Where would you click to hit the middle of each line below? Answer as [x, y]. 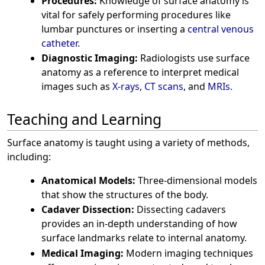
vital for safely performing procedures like [136, 14]
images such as [77, 87]
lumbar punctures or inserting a [114, 29]
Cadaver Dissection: [88, 210]
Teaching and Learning [84, 119]
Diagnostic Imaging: [89, 58]
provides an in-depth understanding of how [139, 224]
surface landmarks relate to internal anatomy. [144, 238]
